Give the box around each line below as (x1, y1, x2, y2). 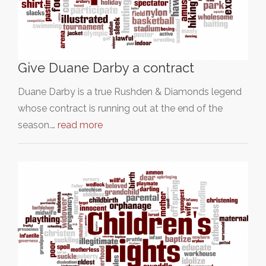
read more (58, 119, 103, 131)
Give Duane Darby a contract (18, 60, 194, 76)
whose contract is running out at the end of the (18, 103, 223, 115)
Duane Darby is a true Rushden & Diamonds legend (18, 86, 242, 98)
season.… (18, 119, 58, 131)
